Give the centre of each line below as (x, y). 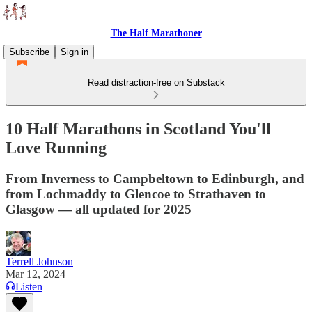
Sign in (75, 52)
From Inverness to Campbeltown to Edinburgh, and (155, 178)
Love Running (56, 147)
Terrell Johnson (39, 261)
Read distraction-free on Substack (156, 83)
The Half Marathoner (156, 33)
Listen (29, 286)
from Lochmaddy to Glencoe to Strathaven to (136, 194)
